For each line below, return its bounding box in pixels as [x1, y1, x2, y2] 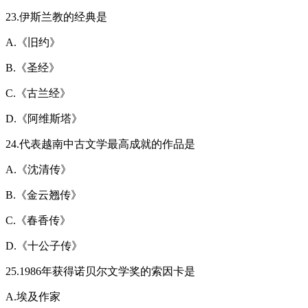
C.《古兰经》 [5, 87, 71, 99]
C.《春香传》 [5, 214, 71, 226]
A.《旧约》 [5, 36, 60, 48]
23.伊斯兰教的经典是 [5, 10, 107, 23]
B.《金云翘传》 [5, 188, 82, 201]
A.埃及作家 [5, 290, 60, 302]
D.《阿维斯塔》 [5, 112, 82, 124]
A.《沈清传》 [5, 163, 71, 175]
